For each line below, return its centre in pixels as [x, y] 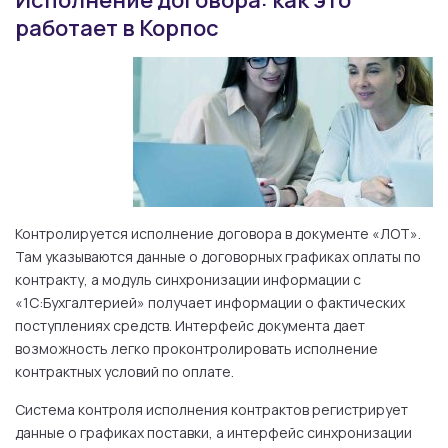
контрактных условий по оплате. [124, 371]
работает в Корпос [117, 28]
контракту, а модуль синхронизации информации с [188, 279]
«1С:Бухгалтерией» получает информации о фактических [210, 302]
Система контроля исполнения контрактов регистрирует [211, 409]
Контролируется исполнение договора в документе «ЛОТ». [218, 233]
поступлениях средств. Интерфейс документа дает [190, 325]
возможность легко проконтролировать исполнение [196, 348]
